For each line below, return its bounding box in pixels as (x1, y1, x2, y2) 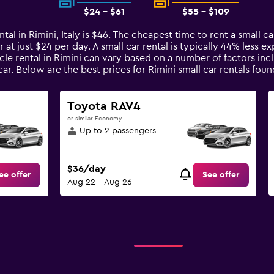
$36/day (67, 164, 106, 174)
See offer (202, 171, 240, 180)
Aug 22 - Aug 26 (67, 178, 132, 187)
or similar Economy (67, 116, 122, 122)
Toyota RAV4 (67, 100, 141, 113)
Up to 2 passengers (79, 127, 156, 135)
